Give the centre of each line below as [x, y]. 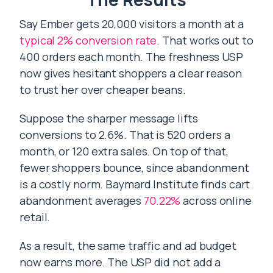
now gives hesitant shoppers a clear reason [131, 73]
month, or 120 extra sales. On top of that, [124, 151]
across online [216, 200]
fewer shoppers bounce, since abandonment [134, 168]
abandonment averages [82, 200]
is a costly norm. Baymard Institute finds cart [135, 184]
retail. [35, 217]
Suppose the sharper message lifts [109, 118]
